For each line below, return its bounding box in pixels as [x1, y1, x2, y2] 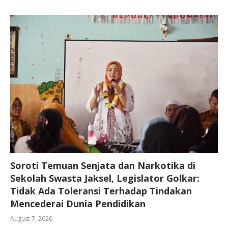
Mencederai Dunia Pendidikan [10, 197, 146, 210]
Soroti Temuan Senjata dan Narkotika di [10, 159, 195, 172]
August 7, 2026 [10, 214, 52, 223]
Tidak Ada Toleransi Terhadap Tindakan [10, 184, 192, 197]
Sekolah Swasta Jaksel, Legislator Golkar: [10, 172, 199, 184]
